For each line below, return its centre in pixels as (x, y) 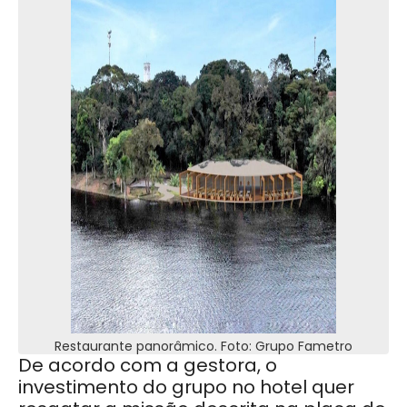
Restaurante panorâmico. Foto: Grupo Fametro (203, 346)
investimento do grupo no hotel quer (186, 387)
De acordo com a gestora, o (148, 365)
